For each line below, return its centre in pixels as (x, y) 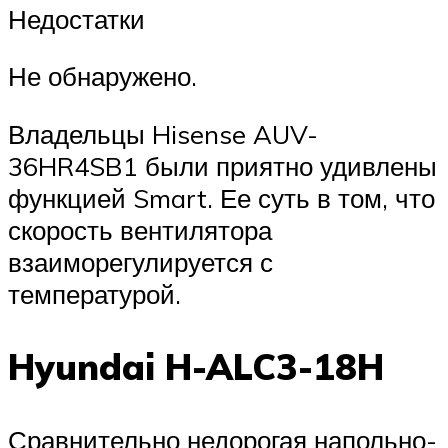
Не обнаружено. (102, 76)
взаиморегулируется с (140, 261)
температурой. (94, 293)
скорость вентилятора (140, 229)
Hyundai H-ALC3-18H (196, 366)
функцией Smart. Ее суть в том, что (221, 197)
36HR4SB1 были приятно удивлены (222, 165)
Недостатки (76, 18)
